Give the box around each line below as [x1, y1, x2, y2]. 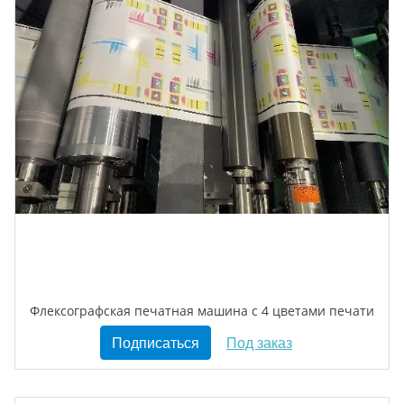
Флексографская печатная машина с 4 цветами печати [30, 302, 374, 320]
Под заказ [226, 332, 292, 353]
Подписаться [112, 332, 199, 353]
